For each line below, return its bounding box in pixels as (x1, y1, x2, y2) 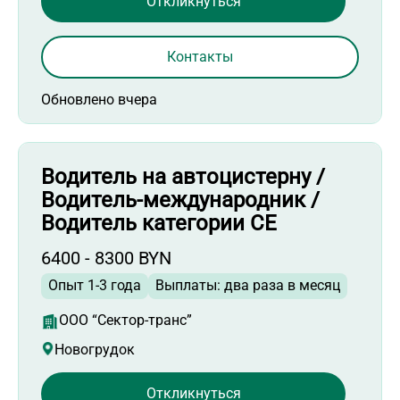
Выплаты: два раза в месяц (155, 277, 340, 295)
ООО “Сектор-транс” (59, 312, 192, 329)
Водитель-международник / (41, 187, 320, 213)
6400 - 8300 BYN (41, 247, 171, 270)
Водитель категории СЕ (41, 211, 277, 237)
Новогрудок (54, 341, 135, 359)
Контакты (167, 48, 233, 66)
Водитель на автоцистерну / (41, 164, 325, 190)
